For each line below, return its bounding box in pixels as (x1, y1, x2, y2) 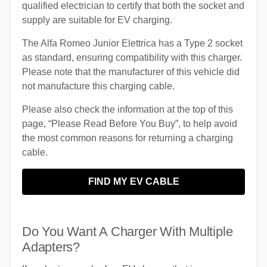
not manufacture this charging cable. (22, 81, 175, 92)
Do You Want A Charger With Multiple (22, 224, 233, 240)
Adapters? (22, 240, 80, 255)
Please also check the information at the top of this (22, 104, 233, 115)
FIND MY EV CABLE (88, 176, 179, 187)
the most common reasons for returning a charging (22, 133, 233, 144)
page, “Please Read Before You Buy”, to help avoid (22, 119, 237, 129)
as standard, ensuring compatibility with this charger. (22, 52, 242, 63)
